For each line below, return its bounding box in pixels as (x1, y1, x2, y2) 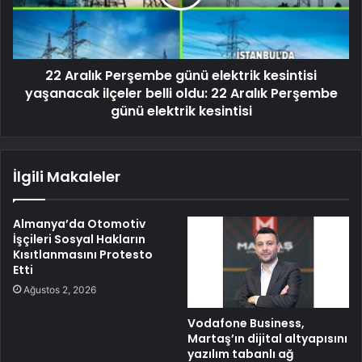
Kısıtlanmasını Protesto (13, 246, 153, 263)
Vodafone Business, (187, 314, 305, 331)
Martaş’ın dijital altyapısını (187, 330, 347, 347)
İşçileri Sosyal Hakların (13, 230, 145, 247)
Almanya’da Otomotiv (13, 215, 145, 232)
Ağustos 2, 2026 (23, 283, 96, 296)
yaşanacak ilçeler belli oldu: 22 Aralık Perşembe (24, 83, 338, 103)
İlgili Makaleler (13, 166, 120, 187)
